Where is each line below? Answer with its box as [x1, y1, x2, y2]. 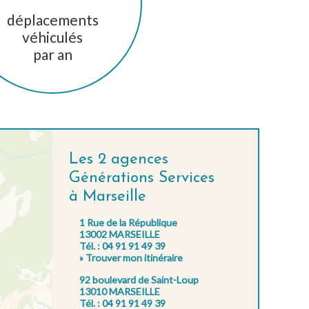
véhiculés [22, 28, 83, 46]
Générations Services [69, 170, 215, 186]
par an [32, 45, 72, 63]
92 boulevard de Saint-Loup [79, 273, 199, 286]
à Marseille [69, 188, 146, 205]
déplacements [6, 10, 99, 28]
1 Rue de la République [79, 216, 177, 228]
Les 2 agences [69, 151, 168, 168]
